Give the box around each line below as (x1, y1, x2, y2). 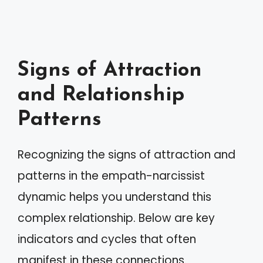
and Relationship (18, 85, 184, 106)
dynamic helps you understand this (18, 188, 211, 205)
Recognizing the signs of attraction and (18, 146, 235, 163)
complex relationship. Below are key (18, 210, 215, 226)
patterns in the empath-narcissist (18, 167, 205, 184)
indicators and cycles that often (18, 231, 196, 247)
